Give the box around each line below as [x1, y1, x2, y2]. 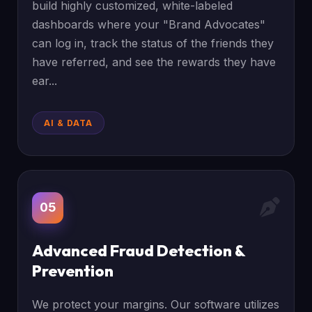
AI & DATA [44, 118, 93, 128]
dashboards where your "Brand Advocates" [32, 17, 266, 31]
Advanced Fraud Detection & [32, 241, 246, 260]
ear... [32, 74, 58, 88]
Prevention [32, 261, 114, 281]
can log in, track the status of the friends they [32, 36, 274, 50]
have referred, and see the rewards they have [32, 55, 276, 69]
